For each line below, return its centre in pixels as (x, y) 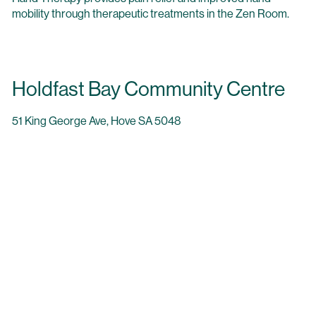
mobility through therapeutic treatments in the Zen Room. (150, 14)
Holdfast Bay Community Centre (148, 89)
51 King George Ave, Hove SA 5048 (96, 120)
